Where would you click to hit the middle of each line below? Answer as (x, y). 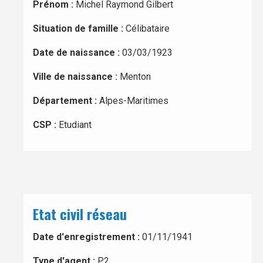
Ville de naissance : (76, 77)
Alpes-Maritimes (134, 101)
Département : (66, 101)
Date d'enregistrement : (86, 237)
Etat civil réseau (80, 214)
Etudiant (75, 125)
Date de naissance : (77, 53)
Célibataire (148, 28)
